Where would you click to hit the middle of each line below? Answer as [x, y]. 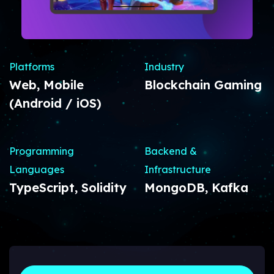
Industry [164, 67]
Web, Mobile [46, 85]
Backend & [170, 151]
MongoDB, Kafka [196, 188]
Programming [42, 151]
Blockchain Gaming [203, 85]
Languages [37, 170]
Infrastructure [177, 170]
